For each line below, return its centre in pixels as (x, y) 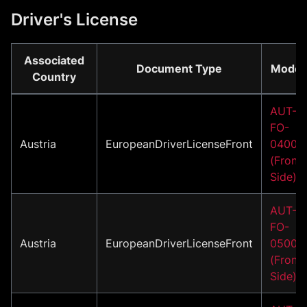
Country (54, 76)
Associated (54, 60)
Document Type (179, 68)
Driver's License (74, 19)
